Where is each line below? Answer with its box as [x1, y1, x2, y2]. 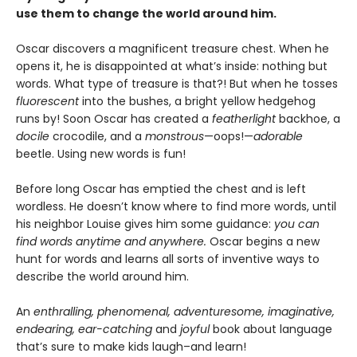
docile [16, 128, 53, 144]
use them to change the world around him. [16, 6, 277, 22]
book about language [213, 321, 332, 337]
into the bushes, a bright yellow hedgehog [79, 93, 316, 109]
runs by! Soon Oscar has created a [16, 111, 212, 127]
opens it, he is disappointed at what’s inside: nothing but [16, 58, 328, 74]
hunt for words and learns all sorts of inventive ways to [16, 251, 320, 267]
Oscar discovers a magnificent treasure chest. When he [16, 41, 329, 57]
